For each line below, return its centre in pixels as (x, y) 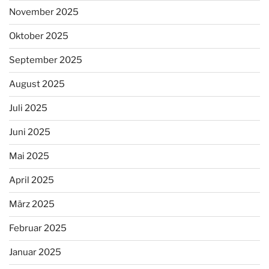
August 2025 (37, 84)
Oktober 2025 (39, 36)
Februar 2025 (38, 228)
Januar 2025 (35, 252)
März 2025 (32, 204)
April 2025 (32, 180)
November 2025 (44, 12)
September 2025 (46, 60)
